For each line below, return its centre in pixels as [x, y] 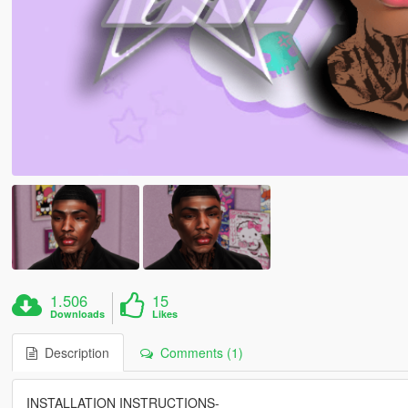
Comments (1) [198, 353]
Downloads [78, 314]
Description [73, 353]
